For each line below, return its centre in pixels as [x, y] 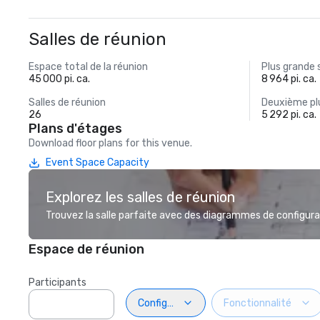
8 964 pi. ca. [289, 79]
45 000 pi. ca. [59, 79]
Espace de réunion [86, 249]
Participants [57, 282]
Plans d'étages [75, 129]
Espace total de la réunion [88, 67]
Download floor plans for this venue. [110, 143]
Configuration [169, 303]
